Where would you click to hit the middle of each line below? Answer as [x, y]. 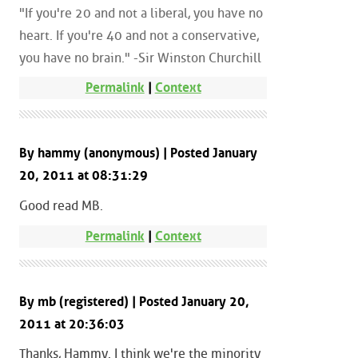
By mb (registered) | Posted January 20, [134, 301]
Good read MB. [61, 206]
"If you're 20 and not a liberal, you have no [141, 13]
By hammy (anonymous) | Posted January [138, 153]
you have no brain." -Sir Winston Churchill [140, 58]
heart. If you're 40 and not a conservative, [139, 35]
